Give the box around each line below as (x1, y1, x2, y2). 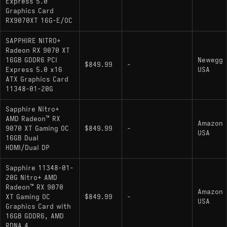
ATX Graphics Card (6, 75, 68, 84)
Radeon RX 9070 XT (6, 46, 70, 55)
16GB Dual (6, 134, 39, 142)
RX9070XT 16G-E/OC (6, 16, 72, 25)
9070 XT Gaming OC (6, 124, 69, 133)
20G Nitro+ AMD (6, 173, 57, 182)
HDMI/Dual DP (6, 143, 50, 152)
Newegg (198, 56, 223, 64)
